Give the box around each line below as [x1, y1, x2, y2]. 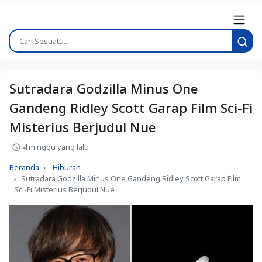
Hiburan [53, 161, 81, 173]
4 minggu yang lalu [21, 141, 89, 152]
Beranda [9, 161, 39, 173]
